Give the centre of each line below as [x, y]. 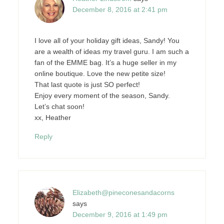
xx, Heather [52, 117]
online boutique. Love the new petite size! [100, 73]
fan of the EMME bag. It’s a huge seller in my [105, 62]
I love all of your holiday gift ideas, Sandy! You [107, 40]
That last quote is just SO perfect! [87, 84]
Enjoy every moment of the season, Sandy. [102, 95]
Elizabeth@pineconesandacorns [123, 192]
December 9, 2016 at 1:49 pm [120, 214]
